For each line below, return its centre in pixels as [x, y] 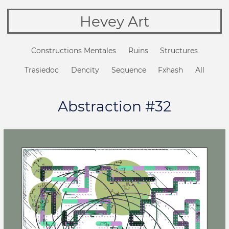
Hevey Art [114, 21]
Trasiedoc [42, 70]
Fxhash [171, 70]
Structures [179, 51]
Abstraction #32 [114, 107]
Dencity [85, 70]
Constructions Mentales [73, 51]
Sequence [129, 70]
